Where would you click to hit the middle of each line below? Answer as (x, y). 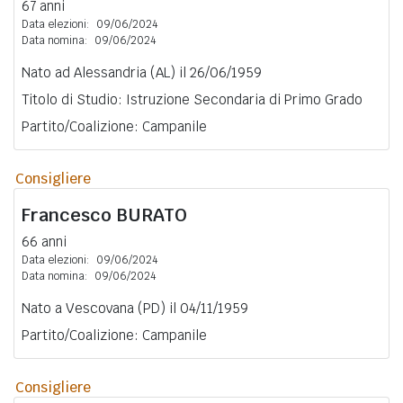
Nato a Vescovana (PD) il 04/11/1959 (135, 308)
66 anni (44, 241)
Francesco (69, 215)
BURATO (152, 215)
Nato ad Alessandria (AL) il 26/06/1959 (142, 72)
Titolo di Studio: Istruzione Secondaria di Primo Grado (192, 99)
